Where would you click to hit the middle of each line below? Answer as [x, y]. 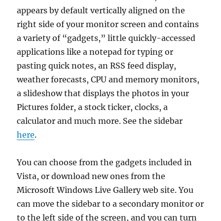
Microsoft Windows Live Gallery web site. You [105, 190]
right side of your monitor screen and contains [108, 24]
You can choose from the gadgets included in [105, 162]
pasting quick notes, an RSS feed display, [97, 66]
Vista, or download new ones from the [91, 176]
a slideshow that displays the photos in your [103, 93]
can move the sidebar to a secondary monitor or [110, 204]
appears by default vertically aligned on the [101, 10]
